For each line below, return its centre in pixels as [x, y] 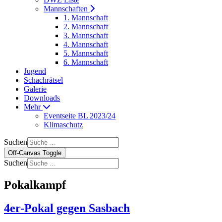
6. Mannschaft [86, 62]
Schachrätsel [43, 80]
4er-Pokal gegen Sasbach [67, 208]
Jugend [35, 71]
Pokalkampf [35, 185]
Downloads [42, 98]
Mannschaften [67, 9]
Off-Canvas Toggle [35, 153]
